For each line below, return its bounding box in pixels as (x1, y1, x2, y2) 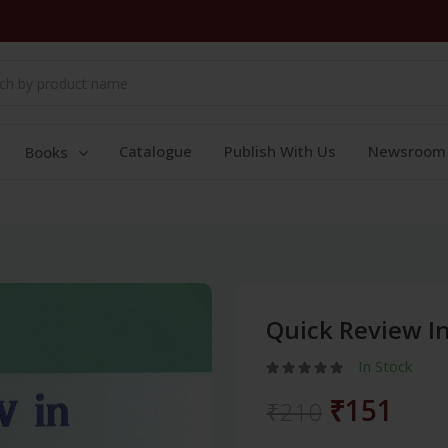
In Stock (358, 356, 412, 376)
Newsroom (368, 141, 446, 161)
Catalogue (119, 141, 192, 161)
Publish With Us (224, 141, 336, 161)
